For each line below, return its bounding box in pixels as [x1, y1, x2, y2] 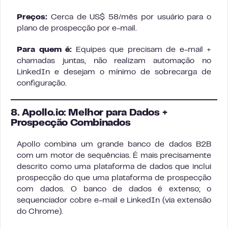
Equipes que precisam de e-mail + [72, 46, 211, 53]
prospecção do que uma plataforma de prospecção [17, 174, 211, 182]
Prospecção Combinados [11, 119, 131, 128]
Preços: [17, 13, 47, 21]
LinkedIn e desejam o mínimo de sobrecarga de [17, 68, 211, 76]
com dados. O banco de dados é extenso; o [17, 185, 211, 193]
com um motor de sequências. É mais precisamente [17, 152, 211, 159]
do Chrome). [17, 208, 63, 215]
